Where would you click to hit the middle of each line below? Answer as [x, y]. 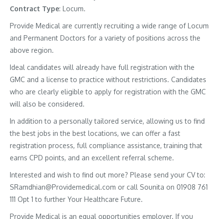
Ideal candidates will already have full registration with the [102, 67]
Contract [25, 9]
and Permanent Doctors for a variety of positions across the [105, 38]
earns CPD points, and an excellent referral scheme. [92, 158]
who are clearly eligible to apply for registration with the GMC [108, 92]
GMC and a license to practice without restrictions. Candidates [108, 79]
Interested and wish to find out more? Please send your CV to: [108, 175]
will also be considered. [47, 104]
